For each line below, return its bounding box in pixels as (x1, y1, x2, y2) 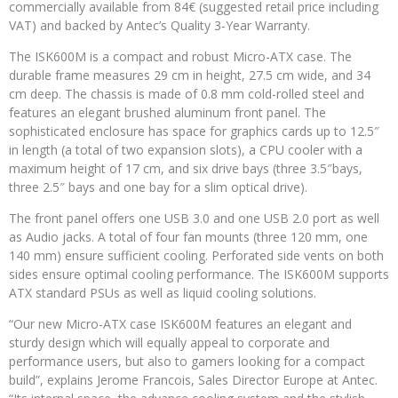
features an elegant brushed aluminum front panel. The (9, 104, 326, 122)
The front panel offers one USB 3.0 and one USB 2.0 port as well (9, 210, 379, 227)
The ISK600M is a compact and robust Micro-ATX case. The (9, 48, 352, 66)
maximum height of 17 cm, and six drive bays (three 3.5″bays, (9, 160, 362, 178)
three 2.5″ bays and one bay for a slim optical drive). (9, 179, 307, 196)
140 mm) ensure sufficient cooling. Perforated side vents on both (9, 247, 384, 265)
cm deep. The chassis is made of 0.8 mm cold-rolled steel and (9, 85, 364, 103)
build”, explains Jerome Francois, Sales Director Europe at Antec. (9, 371, 378, 389)
